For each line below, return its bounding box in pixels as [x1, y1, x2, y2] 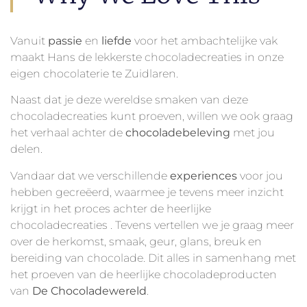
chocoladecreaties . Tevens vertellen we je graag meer [10, 218, 294, 232]
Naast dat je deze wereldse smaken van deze [10, 93, 248, 107]
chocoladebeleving [125, 126, 230, 140]
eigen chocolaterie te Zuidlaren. [10, 66, 178, 80]
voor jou [237, 169, 283, 182]
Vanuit [10, 34, 48, 47]
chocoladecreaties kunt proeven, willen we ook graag [10, 110, 293, 123]
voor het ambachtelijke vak [132, 34, 278, 47]
